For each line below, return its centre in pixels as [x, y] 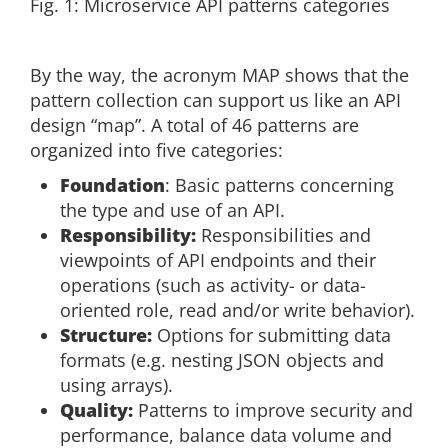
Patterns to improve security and [273, 410]
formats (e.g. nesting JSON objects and [222, 360]
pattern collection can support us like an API [215, 100]
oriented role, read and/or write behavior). [237, 310]
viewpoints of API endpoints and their [218, 260]
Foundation [112, 185]
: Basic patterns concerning [279, 185]
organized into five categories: [156, 150]
